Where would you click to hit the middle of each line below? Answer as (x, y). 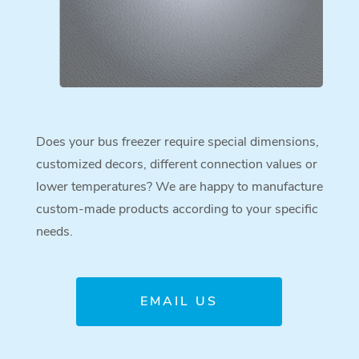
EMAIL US (179, 301)
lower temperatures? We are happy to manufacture (179, 186)
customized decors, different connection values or (176, 164)
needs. (54, 231)
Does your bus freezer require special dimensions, (177, 141)
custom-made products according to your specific (177, 209)
